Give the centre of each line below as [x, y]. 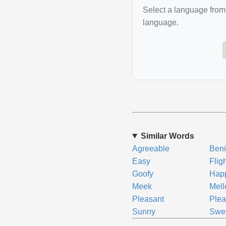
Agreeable [151, 149]
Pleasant [148, 199]
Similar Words [167, 136]
